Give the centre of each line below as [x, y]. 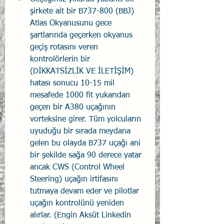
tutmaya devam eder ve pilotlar [86, 191]
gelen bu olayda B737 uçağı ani [86, 143]
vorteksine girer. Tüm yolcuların [87, 119]
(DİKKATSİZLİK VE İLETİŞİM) [83, 71]
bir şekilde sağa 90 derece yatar [87, 155]
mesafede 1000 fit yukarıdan [81, 95]
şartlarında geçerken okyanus [82, 35]
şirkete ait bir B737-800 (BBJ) [83, 11]
